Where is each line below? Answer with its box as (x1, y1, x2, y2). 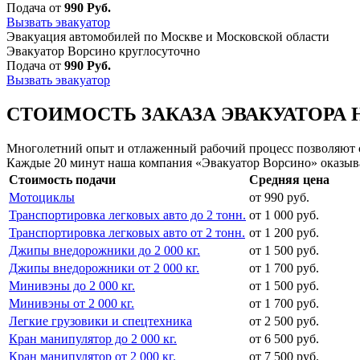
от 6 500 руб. (249, 331, 319, 346)
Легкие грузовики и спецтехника (9, 313, 192, 328)
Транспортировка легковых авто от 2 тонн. (9, 225, 245, 239)
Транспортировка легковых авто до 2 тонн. (9, 207, 246, 222)
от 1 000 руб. (249, 207, 319, 222)
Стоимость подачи (9, 172, 116, 186)
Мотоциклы (9, 190, 75, 204)
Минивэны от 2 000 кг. (9, 296, 134, 310)
